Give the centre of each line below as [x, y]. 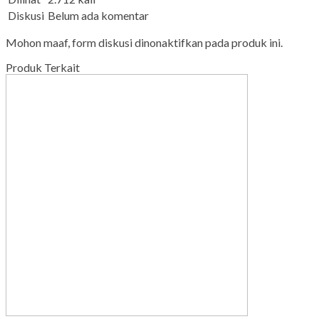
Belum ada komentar [98, 16]
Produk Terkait [43, 68]
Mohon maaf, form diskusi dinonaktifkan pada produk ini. [144, 43]
